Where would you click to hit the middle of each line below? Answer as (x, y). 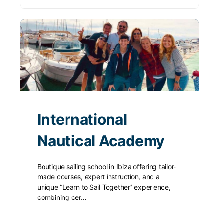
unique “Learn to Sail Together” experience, (104, 187)
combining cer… (62, 197)
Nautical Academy (101, 141)
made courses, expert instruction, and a (99, 177)
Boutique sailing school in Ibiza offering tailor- (107, 167)
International (82, 120)
